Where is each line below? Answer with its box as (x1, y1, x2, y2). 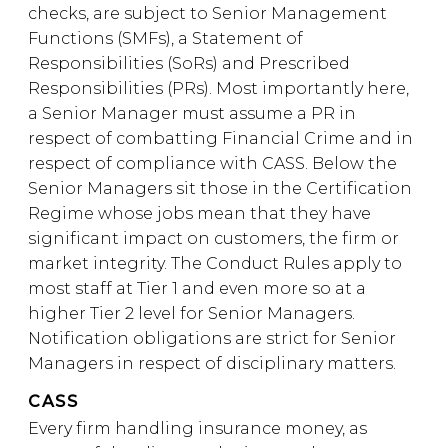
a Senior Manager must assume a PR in (28, 104, 356, 123)
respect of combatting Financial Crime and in (28, 129, 413, 148)
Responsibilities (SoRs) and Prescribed (28, 54, 350, 73)
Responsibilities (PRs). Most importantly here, (28, 79, 409, 98)
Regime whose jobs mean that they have (28, 204, 371, 223)
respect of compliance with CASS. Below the (28, 154, 397, 173)
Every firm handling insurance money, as (28, 419, 367, 438)
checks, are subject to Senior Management (28, 4, 387, 23)
